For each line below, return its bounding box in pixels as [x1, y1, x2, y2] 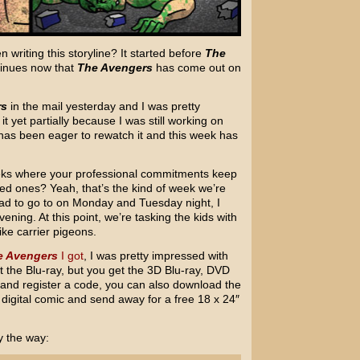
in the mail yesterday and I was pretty [6, 100, 200, 112]
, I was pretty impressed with [83, 249, 228, 262]
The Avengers [76, 61, 153, 74]
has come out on [152, 61, 241, 74]
